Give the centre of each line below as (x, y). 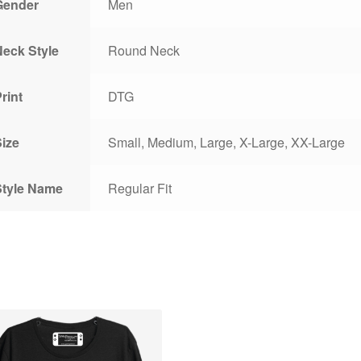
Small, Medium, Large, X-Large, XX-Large (227, 143)
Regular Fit (140, 189)
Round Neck (144, 51)
